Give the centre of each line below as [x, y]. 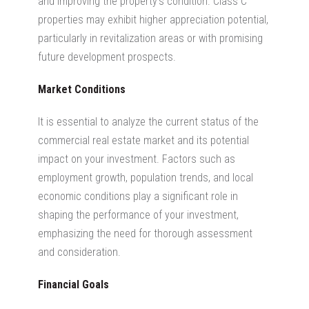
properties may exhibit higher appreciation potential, [153, 19]
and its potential [212, 140]
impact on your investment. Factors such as [137, 159]
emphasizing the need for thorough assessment [145, 233]
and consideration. [79, 252]
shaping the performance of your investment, [138, 215]
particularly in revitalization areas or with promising [150, 38]
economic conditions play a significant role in [138, 196]
